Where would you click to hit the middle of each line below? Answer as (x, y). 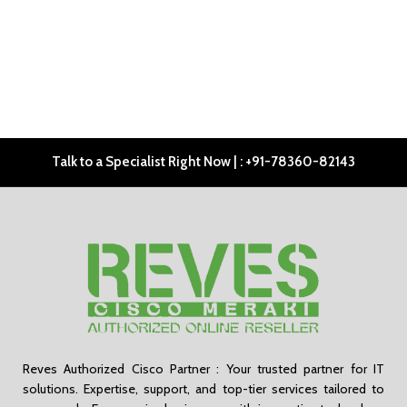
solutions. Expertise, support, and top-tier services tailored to (203, 388)
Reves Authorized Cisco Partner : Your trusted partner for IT (203, 368)
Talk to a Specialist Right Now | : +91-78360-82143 (203, 162)
